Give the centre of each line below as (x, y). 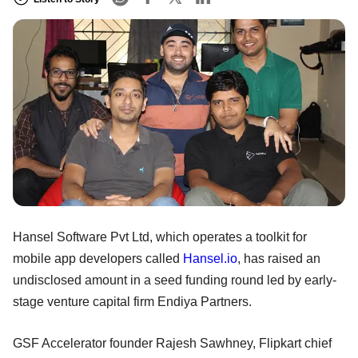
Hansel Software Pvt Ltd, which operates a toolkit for (160, 237)
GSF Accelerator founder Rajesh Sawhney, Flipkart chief (172, 343)
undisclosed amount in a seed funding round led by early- (175, 280)
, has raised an (279, 258)
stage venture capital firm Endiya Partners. (132, 301)
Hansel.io (210, 258)
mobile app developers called (98, 258)
